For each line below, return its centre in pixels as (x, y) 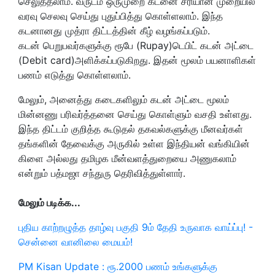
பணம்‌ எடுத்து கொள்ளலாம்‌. (75, 75)
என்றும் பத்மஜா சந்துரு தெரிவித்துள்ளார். (102, 173)
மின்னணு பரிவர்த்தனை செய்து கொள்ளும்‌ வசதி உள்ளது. (135, 114)
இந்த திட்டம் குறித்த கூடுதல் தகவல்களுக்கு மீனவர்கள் (131, 129)
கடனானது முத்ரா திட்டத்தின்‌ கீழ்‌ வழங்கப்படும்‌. (114, 30)
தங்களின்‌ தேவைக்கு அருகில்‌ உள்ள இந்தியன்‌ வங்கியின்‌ (134, 143)
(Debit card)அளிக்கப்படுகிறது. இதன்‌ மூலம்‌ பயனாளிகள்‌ (137, 60)
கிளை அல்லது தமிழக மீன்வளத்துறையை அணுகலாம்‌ (127, 158)
